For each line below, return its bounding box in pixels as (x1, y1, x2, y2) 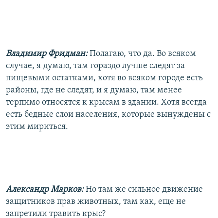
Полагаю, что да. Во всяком (90, 49, 196, 58)
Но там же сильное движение (86, 184, 203, 194)
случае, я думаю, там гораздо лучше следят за (6, 61, 185, 71)
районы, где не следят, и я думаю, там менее (6, 85, 182, 95)
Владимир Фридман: (6, 49, 90, 58)
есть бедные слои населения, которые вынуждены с (6, 109, 211, 119)
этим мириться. (6, 122, 68, 131)
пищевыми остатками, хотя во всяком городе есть (6, 73, 203, 83)
